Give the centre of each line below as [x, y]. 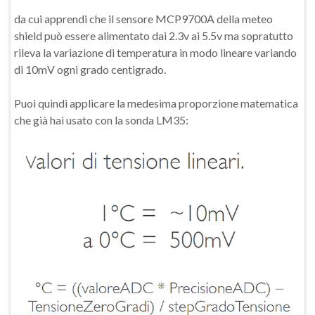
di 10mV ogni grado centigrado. [90, 70]
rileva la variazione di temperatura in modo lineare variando [155, 53]
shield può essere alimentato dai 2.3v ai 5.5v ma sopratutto [154, 36]
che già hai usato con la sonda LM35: [101, 120]
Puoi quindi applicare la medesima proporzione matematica [156, 103]
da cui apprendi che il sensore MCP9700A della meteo [143, 19]
